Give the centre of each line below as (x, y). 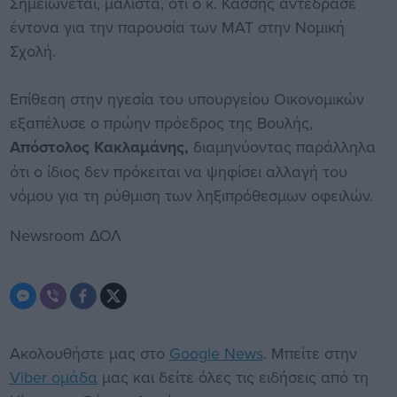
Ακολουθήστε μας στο (89, 353)
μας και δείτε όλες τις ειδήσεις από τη (233, 377)
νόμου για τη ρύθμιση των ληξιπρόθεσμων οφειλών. (191, 195)
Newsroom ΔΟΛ (65, 235)
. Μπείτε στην (310, 353)
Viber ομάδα (53, 377)
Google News (216, 353)
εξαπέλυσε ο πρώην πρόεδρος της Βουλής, (161, 122)
